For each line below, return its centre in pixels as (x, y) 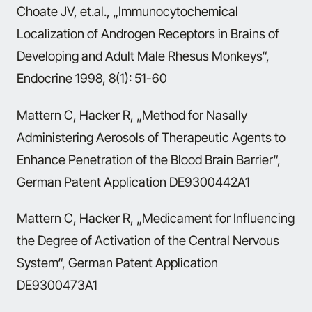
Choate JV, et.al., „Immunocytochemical (127, 11)
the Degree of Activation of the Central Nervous (148, 240)
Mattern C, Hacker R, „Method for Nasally (132, 115)
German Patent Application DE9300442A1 (133, 181)
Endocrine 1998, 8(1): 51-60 (92, 78)
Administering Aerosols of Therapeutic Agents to (151, 137)
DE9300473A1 (57, 284)
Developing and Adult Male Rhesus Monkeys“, (143, 56)
